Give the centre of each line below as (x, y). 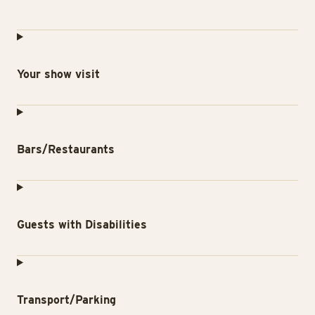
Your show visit (58, 74)
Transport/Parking (66, 300)
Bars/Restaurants (66, 149)
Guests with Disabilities (82, 224)
